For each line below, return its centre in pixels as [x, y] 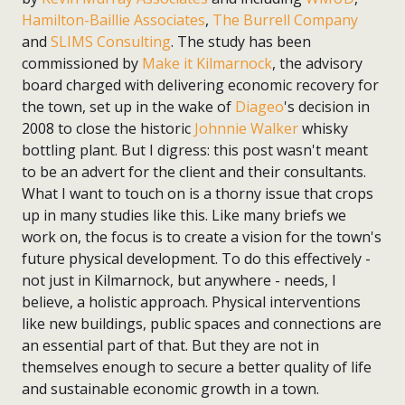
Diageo [259, 107]
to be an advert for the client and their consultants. [194, 172]
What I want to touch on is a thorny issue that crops [198, 193]
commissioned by [82, 63]
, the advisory [317, 63]
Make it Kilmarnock [207, 63]
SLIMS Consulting [111, 42]
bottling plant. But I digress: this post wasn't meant [195, 150]
